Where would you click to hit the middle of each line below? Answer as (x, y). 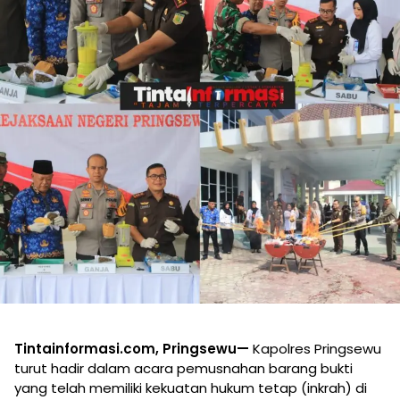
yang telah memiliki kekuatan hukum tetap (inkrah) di (191, 388)
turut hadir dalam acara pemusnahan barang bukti (183, 368)
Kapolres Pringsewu (315, 349)
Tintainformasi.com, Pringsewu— (132, 349)
